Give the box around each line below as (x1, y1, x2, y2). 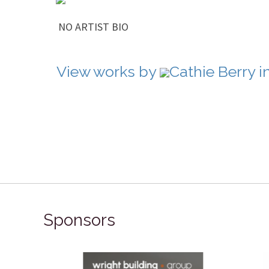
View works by (56, 62, 160, 80)
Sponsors (43, 210, 115, 230)
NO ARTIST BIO (56, 20, 128, 34)
